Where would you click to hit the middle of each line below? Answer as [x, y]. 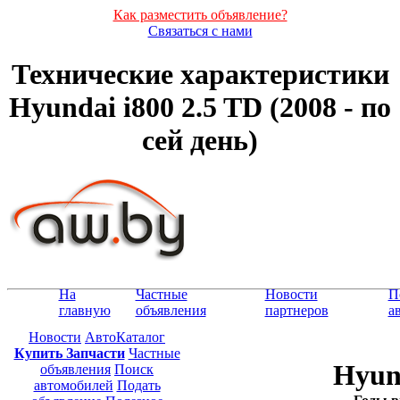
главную [84, 310]
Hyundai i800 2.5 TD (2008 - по [200, 108]
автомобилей [73, 385]
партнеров [296, 310]
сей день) [200, 141]
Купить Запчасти [69, 353]
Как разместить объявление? [200, 15]
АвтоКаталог [125, 337]
